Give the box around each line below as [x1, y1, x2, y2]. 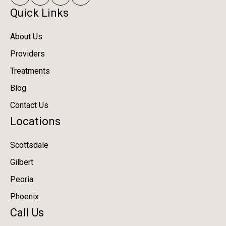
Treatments [10, 66, 50, 76]
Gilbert [10, 157, 33, 167]
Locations [10, 115, 61, 128]
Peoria [10, 174, 33, 184]
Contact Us [10, 100, 48, 110]
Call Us [10, 206, 44, 219]
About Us [10, 31, 42, 41]
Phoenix [10, 191, 39, 201]
